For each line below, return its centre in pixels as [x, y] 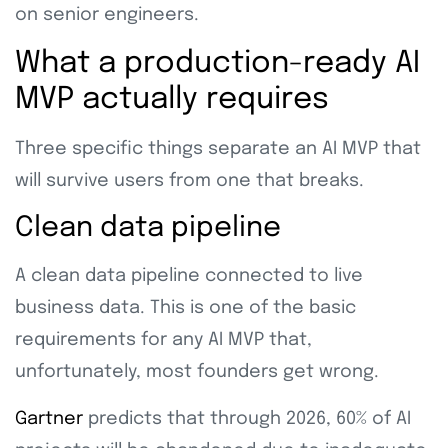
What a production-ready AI [217, 63]
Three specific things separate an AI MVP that [218, 148]
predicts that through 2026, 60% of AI [247, 418]
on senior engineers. [109, 14]
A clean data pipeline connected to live [189, 275]
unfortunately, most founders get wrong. [197, 371]
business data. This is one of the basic [185, 307]
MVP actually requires [172, 99]
